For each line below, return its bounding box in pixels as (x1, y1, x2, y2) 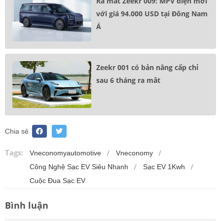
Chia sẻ (5, 127, 29, 135)
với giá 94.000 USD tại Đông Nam (96, 8, 208, 18)
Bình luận (5, 199, 48, 211)
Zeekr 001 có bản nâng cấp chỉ (96, 62, 198, 72)
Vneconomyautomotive (30, 148, 101, 157)
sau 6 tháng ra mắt (96, 75, 160, 85)
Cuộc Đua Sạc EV (30, 176, 85, 184)
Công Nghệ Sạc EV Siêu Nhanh (30, 162, 128, 171)
